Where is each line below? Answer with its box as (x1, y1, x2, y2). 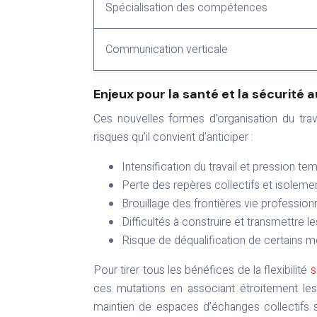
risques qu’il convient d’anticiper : (93, 129, 253, 146)
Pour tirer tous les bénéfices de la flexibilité (93, 262, 311, 279)
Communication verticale (105, 41, 228, 59)
